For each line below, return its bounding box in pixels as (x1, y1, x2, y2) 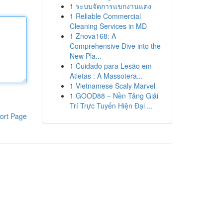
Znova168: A (75, 31, 116, 41)
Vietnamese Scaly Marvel (75, 81, 155, 91)
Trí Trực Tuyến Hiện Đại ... (69, 101, 153, 111)
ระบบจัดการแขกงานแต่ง (75, 1, 151, 11)
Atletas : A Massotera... (69, 71, 143, 81)
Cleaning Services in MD (69, 21, 147, 31)
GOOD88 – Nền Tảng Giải (75, 91, 158, 101)
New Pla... (69, 51, 102, 61)
